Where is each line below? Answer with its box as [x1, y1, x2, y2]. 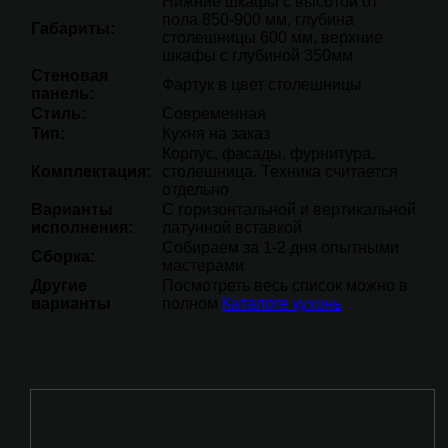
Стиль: [30, 105, 86, 123]
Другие [30, 277, 87, 295]
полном [161, 295, 222, 313]
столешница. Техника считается [161, 163, 398, 181]
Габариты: [30, 20, 115, 38]
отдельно [161, 181, 229, 199]
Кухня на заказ [161, 125, 270, 143]
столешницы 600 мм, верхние [161, 29, 383, 47]
